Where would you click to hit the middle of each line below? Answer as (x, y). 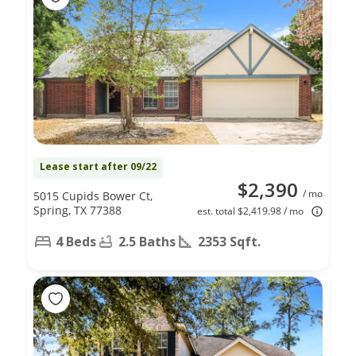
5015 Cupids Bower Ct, (93, 195)
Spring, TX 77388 (77, 210)
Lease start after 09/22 (98, 166)
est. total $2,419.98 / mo (250, 211)
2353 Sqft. (229, 241)
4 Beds (76, 241)
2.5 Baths (147, 241)
